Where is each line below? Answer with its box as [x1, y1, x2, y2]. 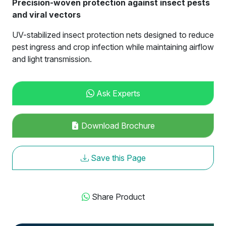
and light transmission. [12, 53, 92, 64]
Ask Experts [94, 88, 140, 98]
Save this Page [88, 152, 146, 163]
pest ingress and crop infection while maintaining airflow [12, 41, 214, 52]
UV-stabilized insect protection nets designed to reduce [12, 29, 214, 40]
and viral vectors [12, 9, 81, 20]
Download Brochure [79, 120, 155, 131]
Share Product [91, 191, 145, 202]
